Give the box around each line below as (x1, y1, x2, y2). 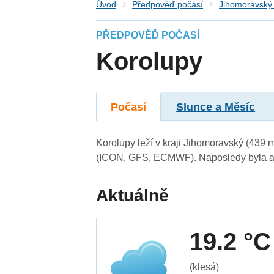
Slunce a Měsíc (176, 100, 256, 113)
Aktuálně (96, 185, 169, 205)
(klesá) (190, 261, 220, 272)
